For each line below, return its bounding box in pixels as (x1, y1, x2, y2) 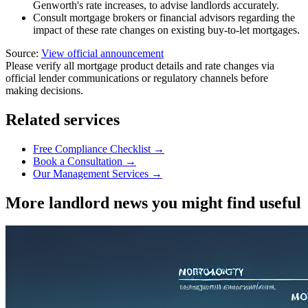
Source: (5, 47, 38, 59)
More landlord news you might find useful (5, 193, 301, 212)
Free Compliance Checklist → (33, 142, 164, 155)
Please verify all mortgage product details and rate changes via (5, 59, 274, 71)
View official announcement (41, 47, 164, 59)
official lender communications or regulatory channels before (5, 71, 268, 84)
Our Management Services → (33, 167, 162, 179)
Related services (5, 110, 120, 129)
